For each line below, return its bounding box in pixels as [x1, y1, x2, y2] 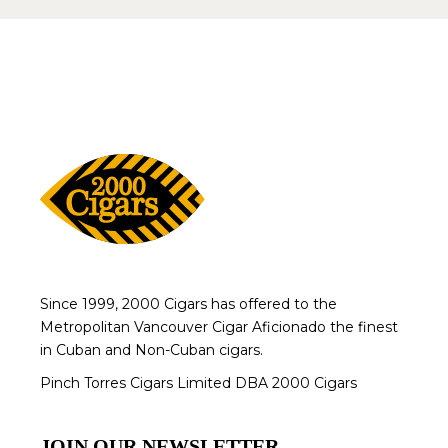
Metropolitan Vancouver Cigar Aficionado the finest [40, 318, 399, 337]
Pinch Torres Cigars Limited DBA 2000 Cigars [40, 374, 358, 393]
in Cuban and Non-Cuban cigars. [40, 341, 264, 360]
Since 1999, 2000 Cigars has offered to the [40, 295, 338, 314]
